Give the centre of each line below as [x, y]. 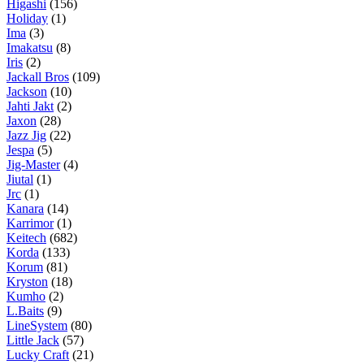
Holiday [27, 18]
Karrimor [30, 223]
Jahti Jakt [30, 106]
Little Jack [33, 340]
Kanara [25, 208]
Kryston [27, 281]
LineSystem [37, 325]
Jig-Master [33, 164]
